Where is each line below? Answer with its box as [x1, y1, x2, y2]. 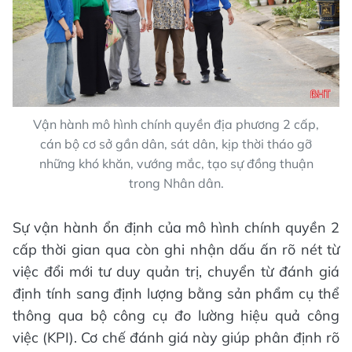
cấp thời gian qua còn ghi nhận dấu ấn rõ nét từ [13, 240, 339, 258]
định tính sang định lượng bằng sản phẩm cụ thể [13, 284, 339, 302]
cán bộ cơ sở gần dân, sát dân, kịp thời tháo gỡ [40, 135, 312, 152]
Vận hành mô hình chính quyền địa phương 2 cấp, [33, 115, 319, 132]
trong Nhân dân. [128, 174, 224, 191]
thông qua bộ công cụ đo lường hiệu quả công [13, 306, 339, 324]
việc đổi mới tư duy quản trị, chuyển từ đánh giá [13, 262, 339, 280]
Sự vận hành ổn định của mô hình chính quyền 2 [13, 218, 339, 236]
